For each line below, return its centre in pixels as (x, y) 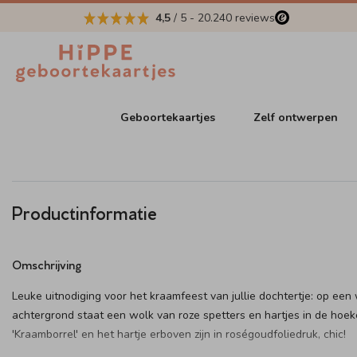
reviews (253, 18)
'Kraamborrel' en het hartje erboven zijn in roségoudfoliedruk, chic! (179, 334)
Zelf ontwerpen (296, 117)
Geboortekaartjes (168, 117)
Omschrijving (47, 264)
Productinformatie (84, 212)
